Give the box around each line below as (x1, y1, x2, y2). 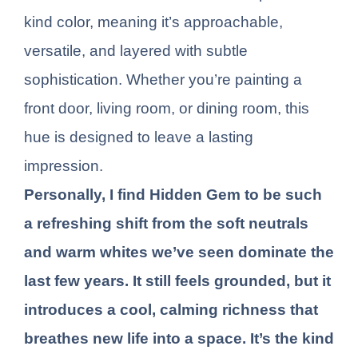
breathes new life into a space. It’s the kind (24, 330, 334, 348)
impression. (24, 157, 103, 175)
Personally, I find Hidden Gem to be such (24, 186, 322, 204)
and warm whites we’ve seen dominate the (24, 244, 334, 261)
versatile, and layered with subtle (24, 42, 248, 60)
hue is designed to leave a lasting (24, 129, 253, 146)
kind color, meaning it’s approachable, (24, 14, 283, 31)
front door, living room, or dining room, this (24, 100, 309, 117)
